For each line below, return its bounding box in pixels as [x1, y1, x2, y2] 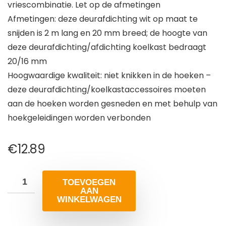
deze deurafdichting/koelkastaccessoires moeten [8, 84, 206, 96]
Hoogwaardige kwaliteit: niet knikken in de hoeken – [8, 70, 211, 82]
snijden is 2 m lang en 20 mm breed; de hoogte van [8, 27, 207, 39]
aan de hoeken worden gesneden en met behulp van [8, 98, 217, 110]
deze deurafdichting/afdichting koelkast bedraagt [8, 41, 206, 53]
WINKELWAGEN [56, 195, 122, 205]
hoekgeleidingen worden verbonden [8, 112, 151, 124]
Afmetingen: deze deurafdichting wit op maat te [8, 13, 198, 25]
